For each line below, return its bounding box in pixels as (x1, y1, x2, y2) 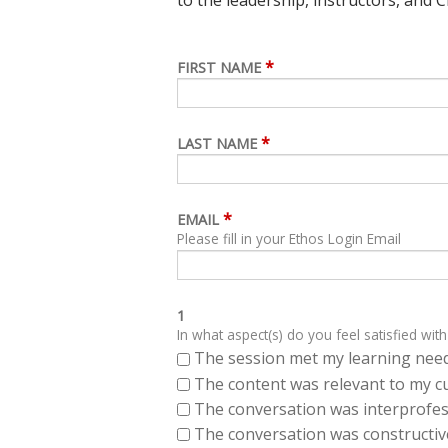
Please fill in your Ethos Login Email (177, 229, 401, 249)
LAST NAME (177, 134, 257, 154)
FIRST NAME (177, 58, 261, 78)
